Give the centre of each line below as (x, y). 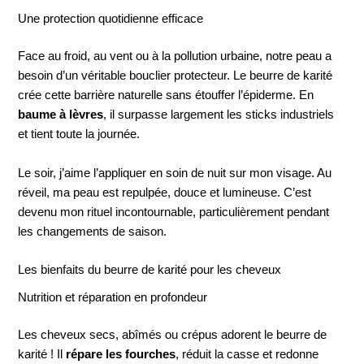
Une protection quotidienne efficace (111, 19)
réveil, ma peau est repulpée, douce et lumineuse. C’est (165, 192)
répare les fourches (121, 355)
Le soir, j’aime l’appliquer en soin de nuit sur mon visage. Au (175, 173)
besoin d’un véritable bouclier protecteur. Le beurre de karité (175, 76)
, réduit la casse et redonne (247, 355)
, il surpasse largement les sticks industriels (219, 115)
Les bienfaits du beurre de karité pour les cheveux (150, 269)
